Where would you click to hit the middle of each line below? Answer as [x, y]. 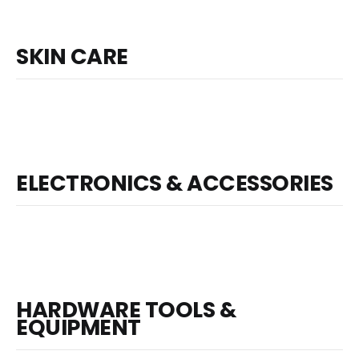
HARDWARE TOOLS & [126, 309]
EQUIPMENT [79, 327]
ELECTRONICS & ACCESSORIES [175, 183]
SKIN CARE [72, 56]
